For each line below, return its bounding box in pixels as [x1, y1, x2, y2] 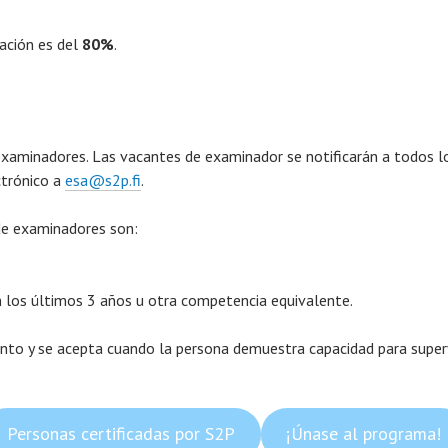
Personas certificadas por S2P [6, 422, 235, 446]
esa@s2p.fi [65, 170, 141, 191]
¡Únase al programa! [286, 422, 442, 446]
